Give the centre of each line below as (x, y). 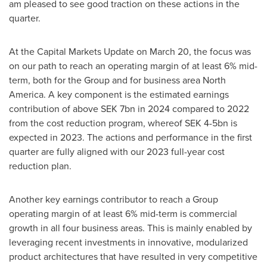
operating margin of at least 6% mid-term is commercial (123, 214)
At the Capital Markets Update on (79, 52)
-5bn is (223, 123)
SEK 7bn (118, 109)
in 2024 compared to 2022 (192, 109)
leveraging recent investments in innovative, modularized (128, 242)
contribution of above (55, 109)
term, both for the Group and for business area (106, 80)
